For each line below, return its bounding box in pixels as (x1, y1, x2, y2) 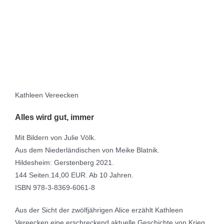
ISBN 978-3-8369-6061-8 (15, 183, 95, 191)
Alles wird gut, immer (15, 112, 94, 121)
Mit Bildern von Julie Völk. (15, 133, 96, 141)
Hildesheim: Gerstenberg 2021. (15, 158, 114, 166)
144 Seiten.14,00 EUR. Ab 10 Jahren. (15, 170, 133, 179)
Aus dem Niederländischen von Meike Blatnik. (15, 145, 159, 154)
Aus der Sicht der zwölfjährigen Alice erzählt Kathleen (15, 205, 183, 214)
